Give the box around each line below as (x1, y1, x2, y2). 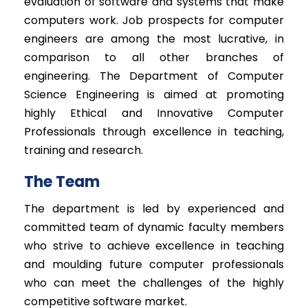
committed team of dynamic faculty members (24, 219, 284, 236)
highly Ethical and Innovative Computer (24, 105, 284, 122)
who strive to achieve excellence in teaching (24, 238, 284, 254)
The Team (24, 171, 100, 193)
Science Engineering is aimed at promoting (24, 87, 284, 103)
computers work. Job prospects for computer (24, 12, 284, 29)
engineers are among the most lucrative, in (24, 31, 284, 47)
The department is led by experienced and (24, 201, 284, 217)
